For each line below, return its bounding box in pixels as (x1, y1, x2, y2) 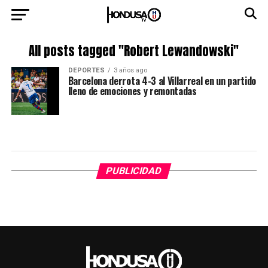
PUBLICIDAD (105, 165, 164, 176)
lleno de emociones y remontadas (68, 84, 197, 98)
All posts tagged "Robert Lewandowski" (29, 42, 239, 60)
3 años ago (113, 66, 147, 74)
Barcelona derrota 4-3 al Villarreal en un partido (68, 74, 256, 88)
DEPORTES (68, 66, 105, 74)
